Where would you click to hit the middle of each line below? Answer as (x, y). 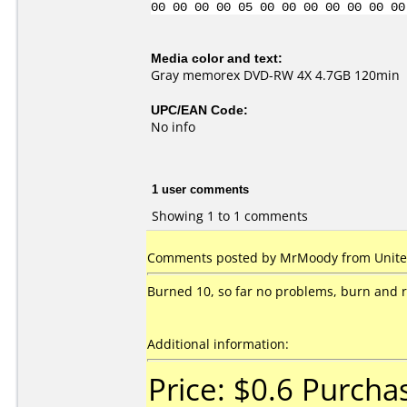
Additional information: (218, 344)
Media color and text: (217, 58)
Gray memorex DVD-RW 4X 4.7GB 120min (275, 75)
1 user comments (200, 189)
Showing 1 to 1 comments (230, 215)
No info (173, 127)
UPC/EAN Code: (199, 109)
